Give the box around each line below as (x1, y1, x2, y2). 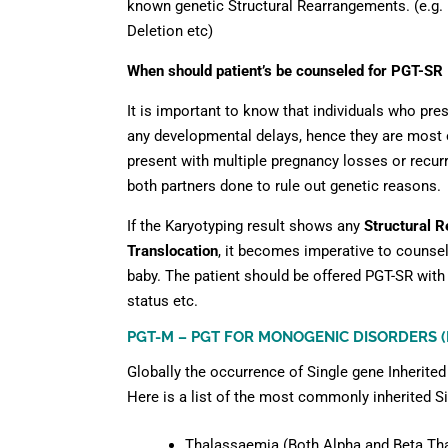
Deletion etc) (127, 22, 213, 41)
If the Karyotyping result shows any (127, 217, 364, 236)
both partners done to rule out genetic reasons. (127, 177, 441, 196)
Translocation (127, 242, 218, 261)
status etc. (127, 292, 198, 311)
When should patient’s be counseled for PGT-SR (127, 62, 443, 81)
